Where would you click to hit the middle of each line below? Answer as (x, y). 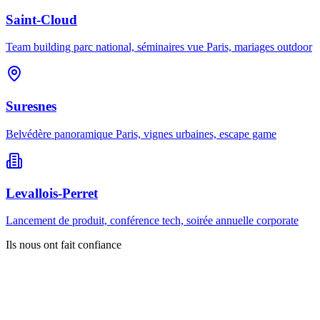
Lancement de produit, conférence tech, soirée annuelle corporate (152, 221)
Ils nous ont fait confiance (64, 245)
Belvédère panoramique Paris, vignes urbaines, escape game (141, 134)
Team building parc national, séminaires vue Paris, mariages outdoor (159, 47)
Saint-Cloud (41, 19)
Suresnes (31, 106)
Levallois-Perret (52, 193)
